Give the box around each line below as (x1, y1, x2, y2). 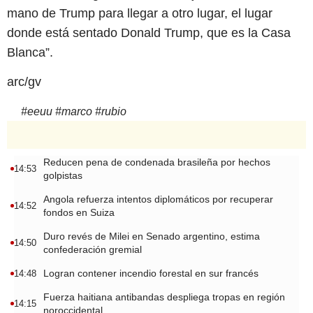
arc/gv (7, 75, 41, 89)
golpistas (43, 169, 82, 181)
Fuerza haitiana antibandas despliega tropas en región (43, 291, 285, 303)
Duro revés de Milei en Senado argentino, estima (43, 230, 260, 242)
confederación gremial (43, 243, 142, 255)
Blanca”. (7, 45, 53, 59)
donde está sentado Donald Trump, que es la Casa (7, 25, 291, 40)
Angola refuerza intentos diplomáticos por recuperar (43, 193, 273, 205)
